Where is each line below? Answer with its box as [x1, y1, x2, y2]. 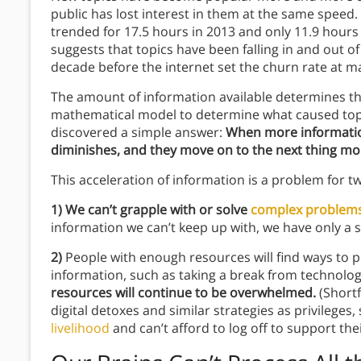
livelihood [51, 319, 110, 338]
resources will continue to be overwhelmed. [51, 284, 319, 302]
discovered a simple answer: [51, 123, 226, 142]
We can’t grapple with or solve [65, 201, 251, 219]
